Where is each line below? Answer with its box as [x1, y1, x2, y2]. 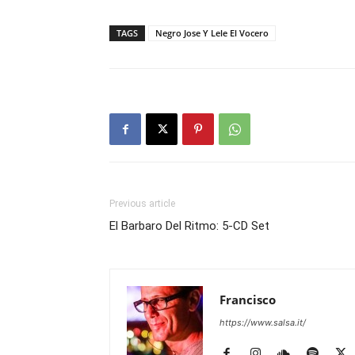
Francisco [219, 292, 276, 307]
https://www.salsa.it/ [219, 317, 306, 328]
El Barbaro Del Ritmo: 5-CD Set [109, 219, 269, 233]
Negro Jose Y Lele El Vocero [155, 27, 269, 39]
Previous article [109, 198, 175, 209]
